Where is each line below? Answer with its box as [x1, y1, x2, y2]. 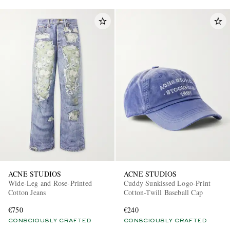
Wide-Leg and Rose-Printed [8, 178, 92, 188]
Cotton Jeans [8, 187, 46, 198]
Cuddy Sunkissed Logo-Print [124, 178, 211, 188]
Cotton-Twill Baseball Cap [124, 187, 203, 198]
